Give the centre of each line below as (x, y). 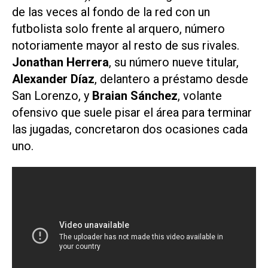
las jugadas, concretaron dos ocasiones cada (130, 130)
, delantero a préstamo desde (171, 79)
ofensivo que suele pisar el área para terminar (132, 113)
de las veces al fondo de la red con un (111, 12)
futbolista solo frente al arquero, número (118, 29)
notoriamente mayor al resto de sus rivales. (126, 46)
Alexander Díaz (53, 79)
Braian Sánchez (135, 96)
